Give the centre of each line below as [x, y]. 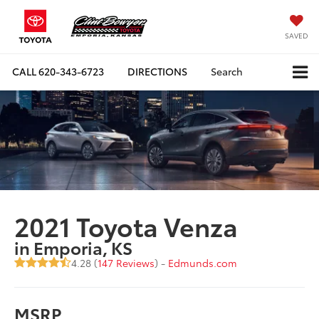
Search [227, 72]
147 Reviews [126, 263]
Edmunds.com [203, 263]
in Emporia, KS [74, 247]
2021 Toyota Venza [126, 226]
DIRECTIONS [157, 72]
